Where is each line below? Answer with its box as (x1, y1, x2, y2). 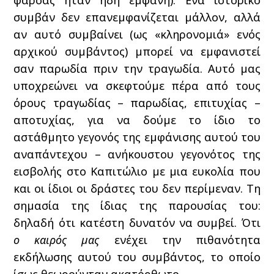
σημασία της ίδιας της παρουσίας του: (13, 198, 261, 213)
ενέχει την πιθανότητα (99, 232, 261, 247)
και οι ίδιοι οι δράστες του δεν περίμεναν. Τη (13, 181, 261, 196)
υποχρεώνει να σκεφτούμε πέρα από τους (13, 78, 261, 93)
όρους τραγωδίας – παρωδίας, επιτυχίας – (13, 95, 261, 110)
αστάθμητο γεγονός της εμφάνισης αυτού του (13, 130, 261, 144)
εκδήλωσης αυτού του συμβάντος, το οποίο (13, 250, 261, 264)
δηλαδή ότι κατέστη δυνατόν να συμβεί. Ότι (13, 215, 261, 230)
